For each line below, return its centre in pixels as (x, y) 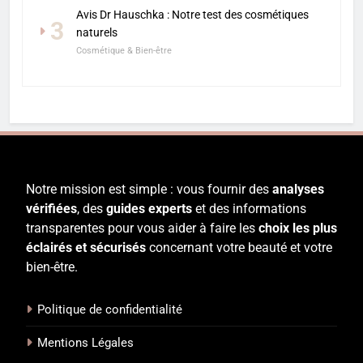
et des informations (249, 209)
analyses (298, 190)
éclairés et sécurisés (86, 248)
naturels (97, 33)
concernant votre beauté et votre (239, 248)
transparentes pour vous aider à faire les (142, 228)
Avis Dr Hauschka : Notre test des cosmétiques (192, 15)
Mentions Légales (85, 343)
